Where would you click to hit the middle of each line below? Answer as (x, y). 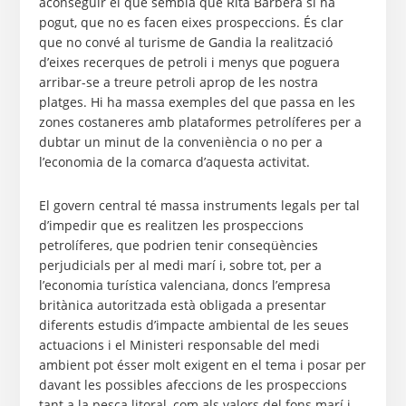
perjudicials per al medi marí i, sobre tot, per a (180, 265)
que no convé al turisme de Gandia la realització (185, 42)
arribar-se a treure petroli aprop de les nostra (178, 82)
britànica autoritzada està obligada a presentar (182, 305)
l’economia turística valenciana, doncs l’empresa (184, 285)
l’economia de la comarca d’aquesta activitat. (174, 162)
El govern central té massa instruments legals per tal (199, 205)
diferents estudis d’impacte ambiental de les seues (193, 325)
